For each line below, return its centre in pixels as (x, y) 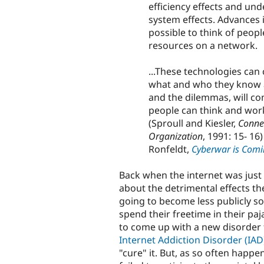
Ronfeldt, (170, 149)
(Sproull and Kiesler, (193, 123)
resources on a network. (203, 45)
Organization (176, 136)
